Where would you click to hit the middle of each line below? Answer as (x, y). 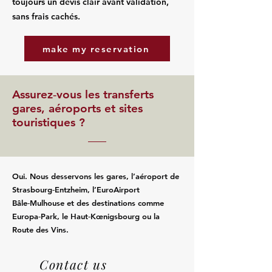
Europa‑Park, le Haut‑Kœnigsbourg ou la (86, 216)
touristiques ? (49, 122)
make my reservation (96, 49)
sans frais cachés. (46, 16)
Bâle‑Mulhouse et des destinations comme (88, 203)
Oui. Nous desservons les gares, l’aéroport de (96, 176)
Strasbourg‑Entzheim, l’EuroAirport (76, 189)
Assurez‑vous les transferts (83, 94)
